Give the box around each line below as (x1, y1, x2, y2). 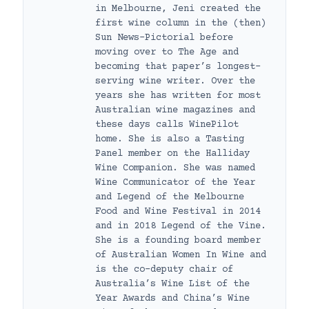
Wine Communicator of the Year (95, 177, 255, 188)
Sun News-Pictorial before (95, 32, 233, 43)
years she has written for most (95, 90, 261, 101)
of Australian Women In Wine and (95, 249, 266, 261)
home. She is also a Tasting (95, 133, 244, 145)
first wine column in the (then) (95, 17, 266, 29)
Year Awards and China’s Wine (95, 292, 250, 304)
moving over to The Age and (95, 46, 239, 58)
